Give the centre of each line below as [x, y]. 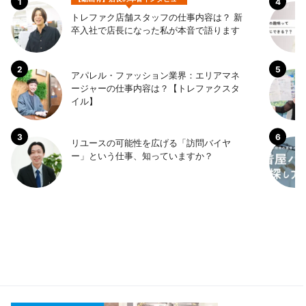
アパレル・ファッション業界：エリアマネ [155, 75]
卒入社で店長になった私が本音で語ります [155, 30]
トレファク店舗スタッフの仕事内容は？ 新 [157, 17]
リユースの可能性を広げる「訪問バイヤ [151, 143]
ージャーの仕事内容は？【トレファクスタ [155, 88]
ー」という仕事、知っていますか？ [142, 156]
